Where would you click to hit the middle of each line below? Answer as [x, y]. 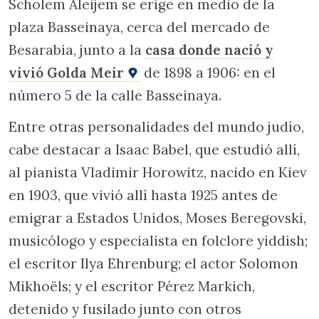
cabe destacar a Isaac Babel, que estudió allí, [154, 149]
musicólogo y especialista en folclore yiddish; [158, 240]
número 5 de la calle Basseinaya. [115, 96]
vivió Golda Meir [68, 73]
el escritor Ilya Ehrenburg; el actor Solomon [153, 263]
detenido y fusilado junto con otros [125, 309]
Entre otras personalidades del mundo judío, [156, 126]
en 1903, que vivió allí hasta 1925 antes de [143, 195]
